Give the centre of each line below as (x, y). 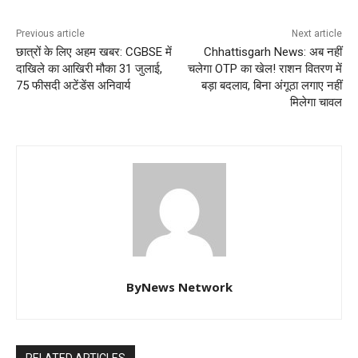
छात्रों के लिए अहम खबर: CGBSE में (94, 52)
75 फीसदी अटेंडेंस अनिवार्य (73, 86)
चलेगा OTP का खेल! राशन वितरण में (265, 69)
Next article (316, 34)
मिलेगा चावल (316, 103)
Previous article (50, 34)
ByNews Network (179, 287)
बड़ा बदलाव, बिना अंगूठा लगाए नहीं (271, 86)
